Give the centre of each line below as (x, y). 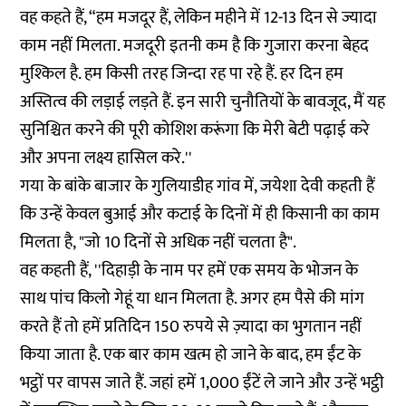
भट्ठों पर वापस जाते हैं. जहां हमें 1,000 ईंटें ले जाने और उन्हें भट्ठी (203, 383)
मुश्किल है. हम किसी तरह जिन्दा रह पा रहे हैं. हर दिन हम (182, 74)
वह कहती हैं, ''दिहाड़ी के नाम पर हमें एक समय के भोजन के (189, 271)
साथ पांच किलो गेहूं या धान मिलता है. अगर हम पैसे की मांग (193, 299)
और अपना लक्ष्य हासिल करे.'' (106, 159)
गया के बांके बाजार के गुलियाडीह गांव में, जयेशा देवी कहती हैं (198, 187)
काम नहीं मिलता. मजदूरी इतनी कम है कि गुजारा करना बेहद (195, 46)
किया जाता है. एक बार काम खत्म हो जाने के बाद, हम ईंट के (191, 355)
